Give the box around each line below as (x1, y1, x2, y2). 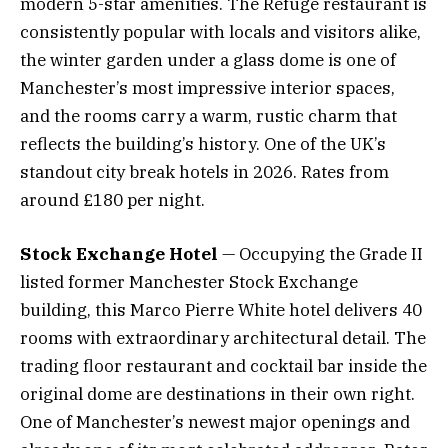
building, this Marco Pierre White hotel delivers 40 (20, 299, 422, 322)
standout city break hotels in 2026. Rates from (20, 161, 389, 184)
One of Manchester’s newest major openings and (20, 411, 410, 434)
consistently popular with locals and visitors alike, (20, 21, 421, 44)
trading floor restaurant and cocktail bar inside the (20, 355, 427, 378)
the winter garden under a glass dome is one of (20, 49, 396, 72)
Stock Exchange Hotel (20, 243, 218, 266)
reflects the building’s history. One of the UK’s (20, 133, 386, 156)
